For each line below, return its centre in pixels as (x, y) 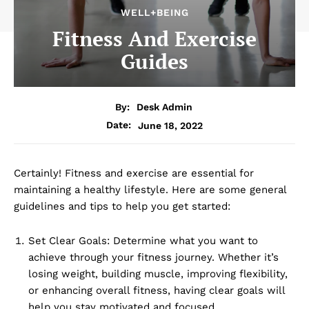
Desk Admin (164, 107)
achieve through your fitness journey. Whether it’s (153, 258)
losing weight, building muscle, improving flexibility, (158, 274)
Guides (154, 61)
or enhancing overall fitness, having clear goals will (157, 291)
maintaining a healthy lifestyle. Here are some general (150, 190)
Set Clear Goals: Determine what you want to (143, 241)
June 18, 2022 (170, 125)
